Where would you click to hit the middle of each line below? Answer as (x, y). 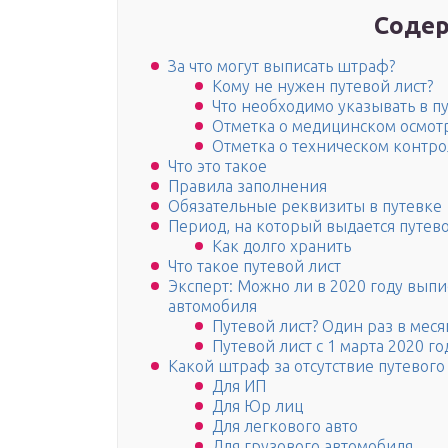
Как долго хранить (281, 246)
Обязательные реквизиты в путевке (305, 206)
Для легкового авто (285, 426)
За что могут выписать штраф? (281, 66)
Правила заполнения (247, 186)
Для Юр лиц (257, 406)
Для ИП (239, 386)
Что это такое (217, 166)
